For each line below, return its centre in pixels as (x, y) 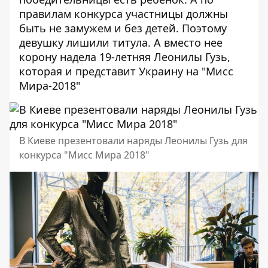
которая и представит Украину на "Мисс (126, 71)
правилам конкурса (71, 14)
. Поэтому (201, 28)
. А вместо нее (185, 43)
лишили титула (107, 43)
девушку (43, 43)
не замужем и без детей (112, 28)
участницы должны (175, 14)
